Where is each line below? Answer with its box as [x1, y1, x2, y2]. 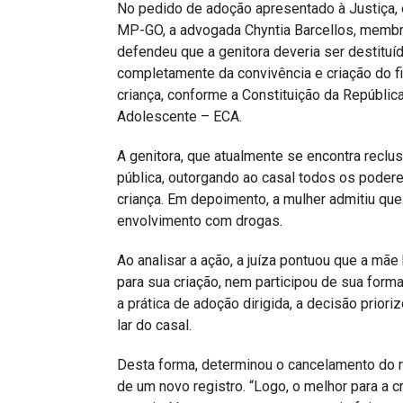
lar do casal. [117, 317, 192, 334]
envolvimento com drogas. [117, 212, 282, 229]
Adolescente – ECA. [117, 108, 242, 125]
